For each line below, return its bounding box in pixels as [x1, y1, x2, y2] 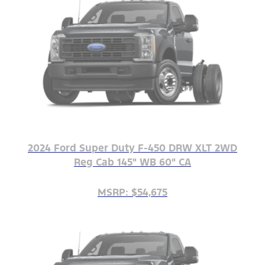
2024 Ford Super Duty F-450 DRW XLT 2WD [28, 141, 237, 154]
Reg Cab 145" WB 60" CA [74, 155, 191, 169]
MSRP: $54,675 [98, 185, 167, 199]
